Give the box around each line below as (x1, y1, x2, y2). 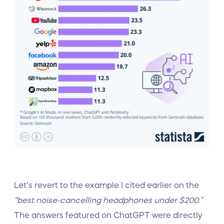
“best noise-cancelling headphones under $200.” (14, 196, 202, 204)
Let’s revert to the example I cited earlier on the (14, 181, 199, 189)
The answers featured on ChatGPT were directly (14, 211, 202, 219)
